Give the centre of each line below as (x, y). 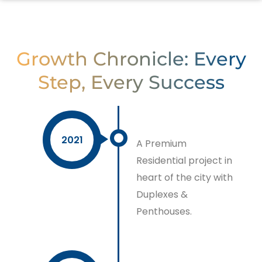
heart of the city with (185, 177)
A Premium (162, 144)
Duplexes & (162, 194)
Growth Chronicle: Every (131, 59)
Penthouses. (164, 211)
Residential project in (185, 161)
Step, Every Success (131, 82)
